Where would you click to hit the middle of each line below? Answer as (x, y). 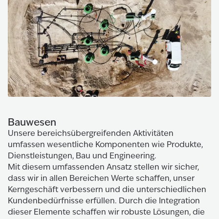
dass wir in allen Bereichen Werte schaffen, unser (101, 178)
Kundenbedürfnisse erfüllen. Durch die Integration (104, 201)
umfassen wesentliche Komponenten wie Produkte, (105, 144)
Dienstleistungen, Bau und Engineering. (82, 156)
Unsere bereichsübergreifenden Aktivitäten (91, 133)
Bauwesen (32, 122)
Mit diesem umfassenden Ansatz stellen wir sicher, (103, 167)
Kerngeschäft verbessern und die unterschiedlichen (107, 189)
